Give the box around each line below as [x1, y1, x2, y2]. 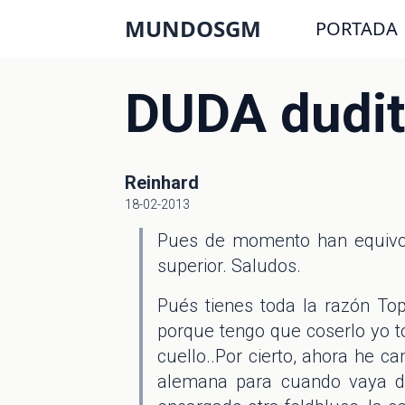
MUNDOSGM [125, 14, 261, 43]
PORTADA [316, 16, 398, 41]
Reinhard [125, 172, 199, 193]
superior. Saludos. [157, 255, 301, 277]
